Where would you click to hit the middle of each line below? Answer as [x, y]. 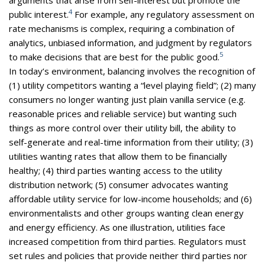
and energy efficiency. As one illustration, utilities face [117, 227]
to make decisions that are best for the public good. [114, 56]
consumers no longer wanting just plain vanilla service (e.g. [127, 99]
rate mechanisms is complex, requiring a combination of [122, 28]
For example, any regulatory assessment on [163, 14]
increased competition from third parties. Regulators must [127, 241]
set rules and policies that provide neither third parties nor [128, 255]
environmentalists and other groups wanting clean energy [126, 213]
